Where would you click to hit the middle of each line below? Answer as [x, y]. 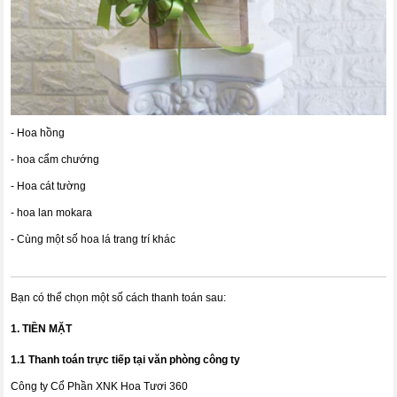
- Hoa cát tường [49, 187]
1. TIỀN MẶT [42, 329]
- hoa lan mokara [53, 213]
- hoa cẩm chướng [57, 160]
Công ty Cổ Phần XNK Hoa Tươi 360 [100, 387]
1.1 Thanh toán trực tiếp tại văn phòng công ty [126, 360]
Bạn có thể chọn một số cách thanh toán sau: [119, 298]
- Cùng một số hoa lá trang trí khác [95, 240]
